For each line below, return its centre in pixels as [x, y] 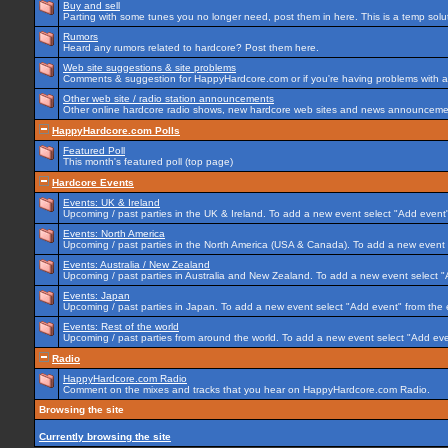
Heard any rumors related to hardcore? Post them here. [191, 47]
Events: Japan [96, 295]
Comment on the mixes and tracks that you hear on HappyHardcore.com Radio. [246, 389]
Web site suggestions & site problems [149, 67]
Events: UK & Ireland [111, 202]
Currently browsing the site [105, 436]
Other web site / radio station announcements [168, 98]
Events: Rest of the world [121, 326]
